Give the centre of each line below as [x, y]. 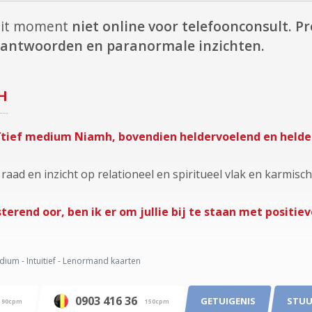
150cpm [157, 301]
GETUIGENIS [228, 301]
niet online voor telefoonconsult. [182, 26]
